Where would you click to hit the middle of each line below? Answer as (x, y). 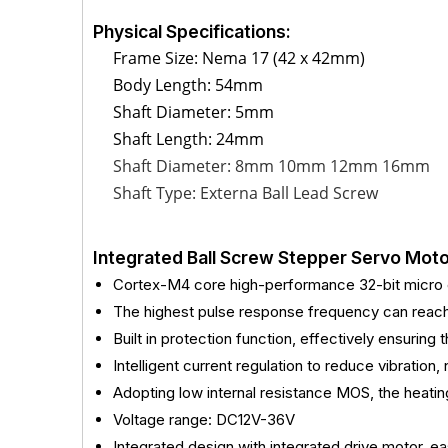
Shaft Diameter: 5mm (193, 112)
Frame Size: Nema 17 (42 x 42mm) (239, 58)
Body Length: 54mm (188, 85)
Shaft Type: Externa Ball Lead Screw (245, 193)
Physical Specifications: (192, 31)
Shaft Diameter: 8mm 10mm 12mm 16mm (271, 166)
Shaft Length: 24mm (188, 139)
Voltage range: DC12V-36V (204, 419)
